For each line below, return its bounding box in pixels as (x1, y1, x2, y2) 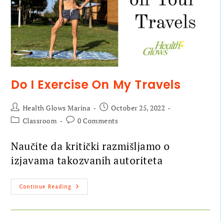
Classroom (22, 116, 57, 126)
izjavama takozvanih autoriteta (11, 153, 163, 168)
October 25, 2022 (111, 103, 165, 113)
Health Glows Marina (22, 103, 91, 113)
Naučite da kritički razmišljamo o (11, 139, 170, 153)
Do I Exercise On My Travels (11, 76, 181, 93)
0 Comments (77, 116, 118, 126)
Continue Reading (19, 183, 72, 190)
